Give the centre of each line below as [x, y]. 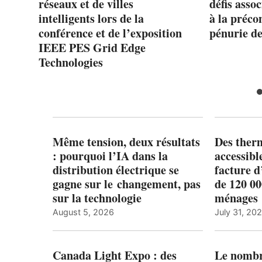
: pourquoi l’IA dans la [110, 156]
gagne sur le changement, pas [127, 184]
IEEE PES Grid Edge [92, 47]
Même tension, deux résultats [126, 142]
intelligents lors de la [91, 18]
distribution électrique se [116, 170]
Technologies [71, 62]
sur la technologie [97, 198]
